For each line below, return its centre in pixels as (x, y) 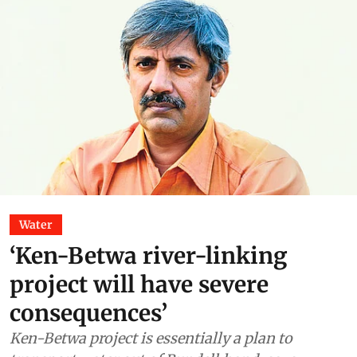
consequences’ (88, 313)
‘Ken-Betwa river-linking (149, 255)
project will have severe (139, 284)
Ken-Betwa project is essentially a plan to (151, 338)
